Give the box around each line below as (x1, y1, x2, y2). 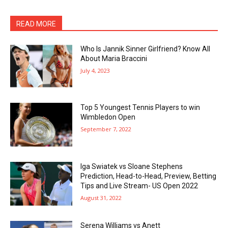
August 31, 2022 (80, 194, 122, 202)
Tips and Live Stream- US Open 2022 (80, 182, 198, 190)
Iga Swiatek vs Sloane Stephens (80, 162, 183, 171)
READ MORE (16, 19, 56, 28)
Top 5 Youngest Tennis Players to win (80, 103, 201, 112)
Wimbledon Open (80, 113, 136, 122)
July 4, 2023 (80, 66, 110, 74)
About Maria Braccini (80, 54, 148, 63)
